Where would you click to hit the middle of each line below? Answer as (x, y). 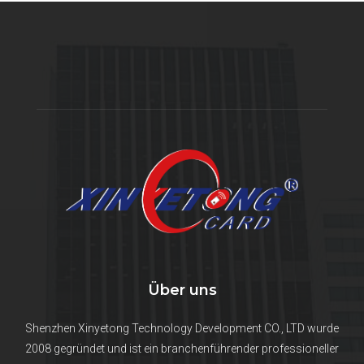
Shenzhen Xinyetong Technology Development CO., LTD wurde (182, 328)
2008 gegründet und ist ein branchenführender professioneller (182, 348)
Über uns (182, 290)
